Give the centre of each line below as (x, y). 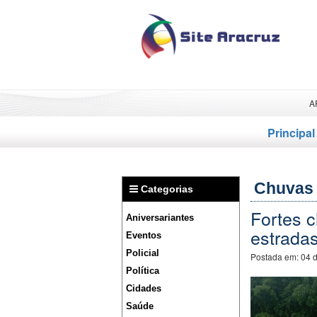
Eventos (144, 235)
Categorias (166, 189)
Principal (291, 133)
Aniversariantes (160, 218)
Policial (143, 253)
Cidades (144, 288)
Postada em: (275, 257)
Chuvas (283, 188)
